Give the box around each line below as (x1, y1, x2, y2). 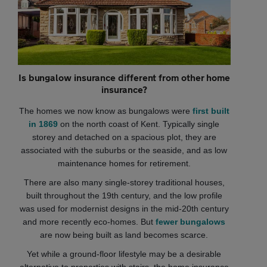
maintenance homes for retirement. (57, 159, 191, 169)
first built (192, 106, 229, 116)
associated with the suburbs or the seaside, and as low (21, 145, 228, 156)
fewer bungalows (156, 217, 226, 227)
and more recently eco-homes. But (23, 217, 156, 227)
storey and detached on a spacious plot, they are (32, 132, 216, 142)
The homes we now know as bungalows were (18, 106, 193, 116)
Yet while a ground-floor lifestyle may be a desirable (27, 249, 222, 259)
